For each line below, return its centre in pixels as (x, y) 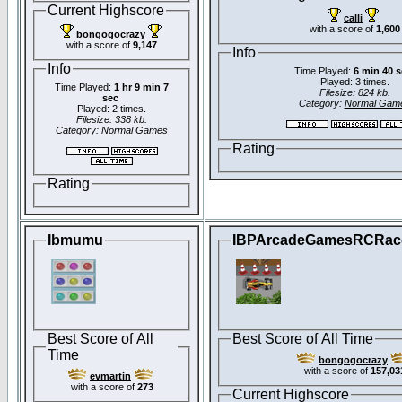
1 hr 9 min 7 (141, 87)
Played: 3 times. (354, 82)
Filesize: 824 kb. (354, 93)
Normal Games (135, 131)
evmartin (110, 376)
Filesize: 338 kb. (112, 120)
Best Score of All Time (303, 338)
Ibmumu (75, 240)
